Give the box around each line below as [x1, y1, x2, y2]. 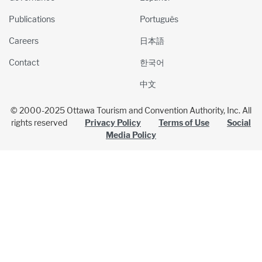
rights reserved [11, 118, 85, 128]
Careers [9, 36, 39, 46]
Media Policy [106, 130, 156, 140]
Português [140, 14, 178, 25]
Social [227, 118, 251, 128]
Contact [9, 57, 39, 68]
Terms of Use [158, 118, 209, 128]
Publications [9, 14, 55, 25]
